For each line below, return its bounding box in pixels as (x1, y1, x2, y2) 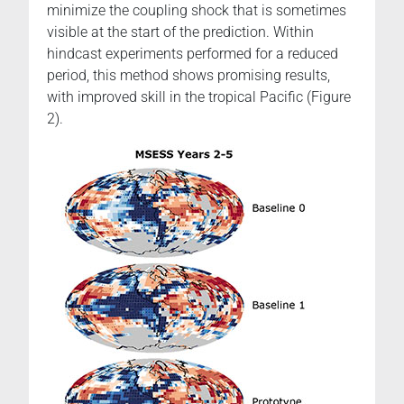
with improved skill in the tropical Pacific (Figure (47, 87, 351, 106)
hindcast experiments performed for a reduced (47, 44, 338, 62)
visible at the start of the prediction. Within (47, 23, 314, 41)
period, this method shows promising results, (47, 66, 330, 84)
